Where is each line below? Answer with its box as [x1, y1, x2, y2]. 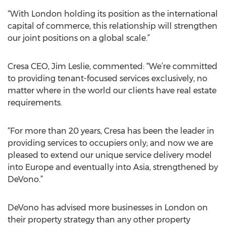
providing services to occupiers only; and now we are [8, 138, 213, 148]
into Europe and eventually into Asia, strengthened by [8, 162, 218, 172]
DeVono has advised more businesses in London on [8, 203, 208, 212]
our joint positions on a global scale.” [8, 33, 150, 43]
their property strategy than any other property [8, 215, 190, 224]
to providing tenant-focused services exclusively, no [8, 74, 207, 83]
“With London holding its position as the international [8, 9, 218, 19]
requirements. [8, 98, 62, 107]
